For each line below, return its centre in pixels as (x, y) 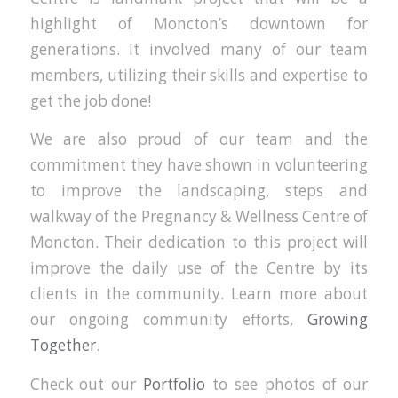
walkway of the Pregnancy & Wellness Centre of (199, 217)
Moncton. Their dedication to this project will (199, 243)
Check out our (87, 384)
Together (63, 346)
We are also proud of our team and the (199, 139)
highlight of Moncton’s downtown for (199, 23)
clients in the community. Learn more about (199, 294)
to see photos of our (287, 384)
